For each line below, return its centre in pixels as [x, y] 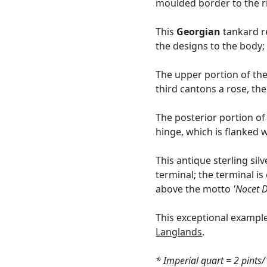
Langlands [179, 232]
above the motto [195, 189]
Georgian [199, 32]
